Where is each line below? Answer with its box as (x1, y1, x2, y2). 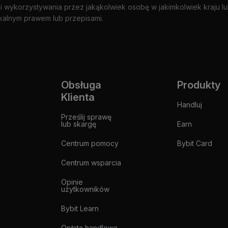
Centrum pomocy (61, 139, 119, 148)
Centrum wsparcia (61, 158, 121, 167)
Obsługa (61, 79, 101, 91)
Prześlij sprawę (61, 112, 111, 121)
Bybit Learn (61, 204, 99, 213)
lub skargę (61, 120, 96, 128)
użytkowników (61, 185, 109, 193)
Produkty (177, 79, 221, 91)
